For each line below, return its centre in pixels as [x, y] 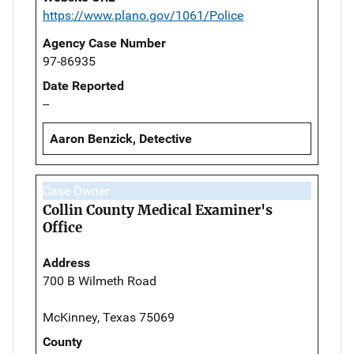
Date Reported [83, 86]
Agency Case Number [104, 43]
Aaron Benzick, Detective [121, 139]
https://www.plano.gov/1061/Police [143, 16]
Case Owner [76, 191]
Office [62, 228]
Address [66, 263]
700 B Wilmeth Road [100, 281]
